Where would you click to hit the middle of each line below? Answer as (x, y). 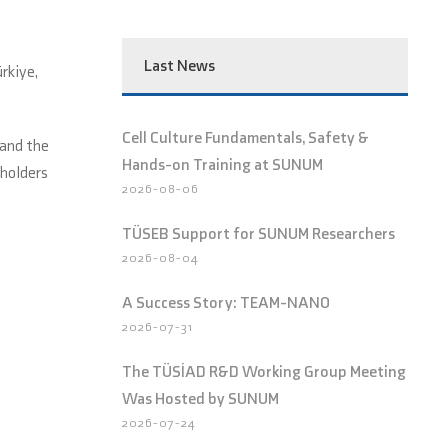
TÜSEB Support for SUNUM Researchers (258, 233)
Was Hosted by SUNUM (200, 398)
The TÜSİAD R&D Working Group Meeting (264, 371)
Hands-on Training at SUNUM (222, 164)
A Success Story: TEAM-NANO (226, 302)
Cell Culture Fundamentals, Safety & (245, 137)
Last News (179, 65)
